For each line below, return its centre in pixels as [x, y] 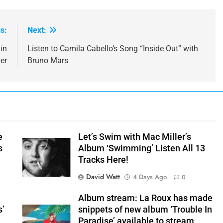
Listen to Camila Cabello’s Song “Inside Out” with [112, 49]
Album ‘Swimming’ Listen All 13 [141, 149]
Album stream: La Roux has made [145, 198]
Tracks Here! [103, 160]
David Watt [103, 177]
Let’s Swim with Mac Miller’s [134, 137]
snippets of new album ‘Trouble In [145, 210]
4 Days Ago [150, 177]
